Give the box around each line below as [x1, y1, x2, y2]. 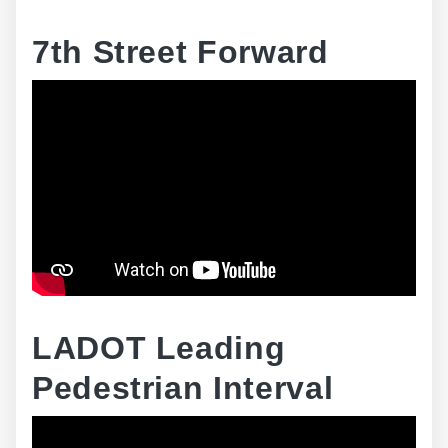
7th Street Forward [32, 34, 329, 70]
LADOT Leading [32, 330, 286, 366]
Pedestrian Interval [32, 370, 334, 406]
